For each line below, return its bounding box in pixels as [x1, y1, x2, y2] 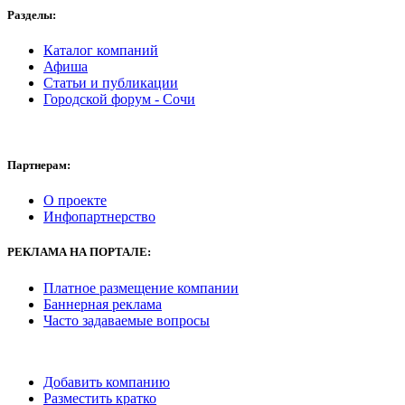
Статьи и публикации [43, 74, 178, 90]
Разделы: [7, 7, 56, 22]
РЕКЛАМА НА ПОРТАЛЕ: [7, 245, 151, 259]
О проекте [43, 193, 107, 209]
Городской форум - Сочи [43, 90, 195, 107]
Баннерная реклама [43, 296, 162, 312]
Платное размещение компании [43, 279, 239, 296]
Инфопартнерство [43, 209, 155, 225]
